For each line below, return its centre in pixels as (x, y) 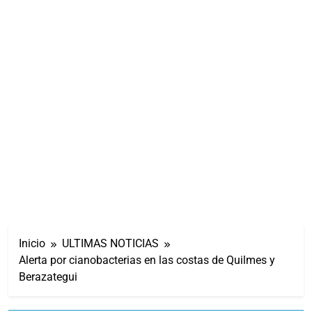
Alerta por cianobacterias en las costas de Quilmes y (147, 260)
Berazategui (48, 276)
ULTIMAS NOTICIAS (110, 243)
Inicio (32, 243)
